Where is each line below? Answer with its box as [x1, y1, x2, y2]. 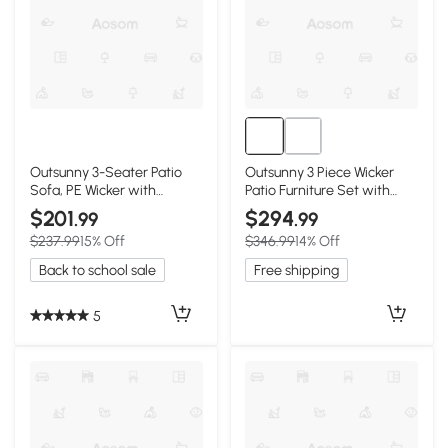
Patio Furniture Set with [245, 180, 391, 199]
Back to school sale [38, 261, 156, 280]
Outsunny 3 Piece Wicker [245, 162, 395, 181]
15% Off [79, 232, 125, 251]
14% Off [295, 232, 341, 251]
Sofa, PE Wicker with [29, 180, 156, 199]
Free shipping [254, 261, 340, 280]
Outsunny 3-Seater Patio [29, 162, 182, 181]
